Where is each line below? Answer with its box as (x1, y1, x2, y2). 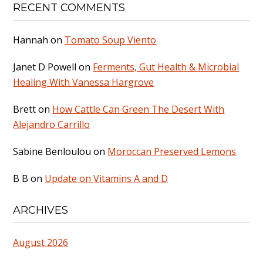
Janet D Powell (13, 60, 77, 74)
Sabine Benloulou (13, 145, 92, 159)
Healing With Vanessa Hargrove (13, 76, 154, 89)
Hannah (13, 33, 49, 47)
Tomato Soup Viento (65, 33, 157, 47)
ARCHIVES (13, 203, 69, 217)
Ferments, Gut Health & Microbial (93, 60, 240, 74)
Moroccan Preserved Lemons (107, 145, 237, 159)
